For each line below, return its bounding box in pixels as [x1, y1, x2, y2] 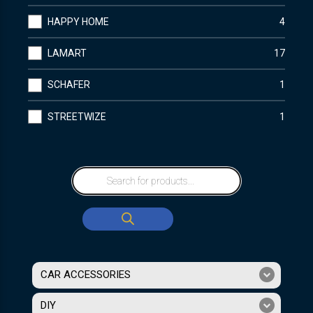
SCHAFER [48, 79, 91, 91]
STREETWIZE [48, 110, 107, 122]
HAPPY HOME [48, 15, 110, 27]
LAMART [48, 47, 87, 59]
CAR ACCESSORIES [41, 268, 131, 282]
